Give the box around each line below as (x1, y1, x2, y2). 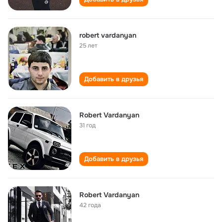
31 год (79, 121, 96, 129)
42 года (79, 201, 101, 209)
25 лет (79, 42, 98, 50)
